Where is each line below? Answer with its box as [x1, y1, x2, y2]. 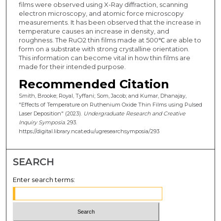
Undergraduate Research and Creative [83, 110, 185, 117]
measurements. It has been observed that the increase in [18, 18, 201, 27]
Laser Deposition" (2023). [18, 110, 83, 117]
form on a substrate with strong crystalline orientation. [18, 45, 189, 53]
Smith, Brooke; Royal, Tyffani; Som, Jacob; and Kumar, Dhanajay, [18, 92, 186, 100]
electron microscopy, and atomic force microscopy [18, 9, 184, 18]
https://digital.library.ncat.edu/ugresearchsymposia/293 [18, 128, 159, 135]
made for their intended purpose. [18, 63, 126, 71]
